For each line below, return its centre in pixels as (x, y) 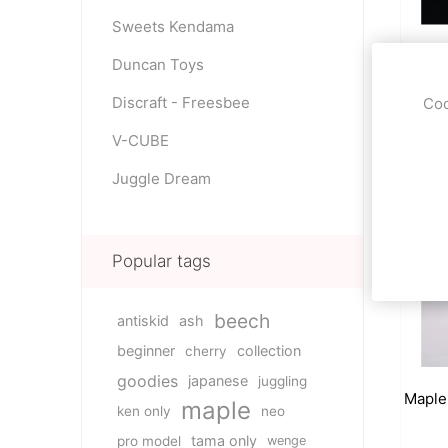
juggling (282, 381)
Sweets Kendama (172, 26)
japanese (217, 380)
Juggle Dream (161, 178)
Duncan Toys (157, 64)
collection (268, 350)
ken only (143, 411)
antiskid (142, 320)
